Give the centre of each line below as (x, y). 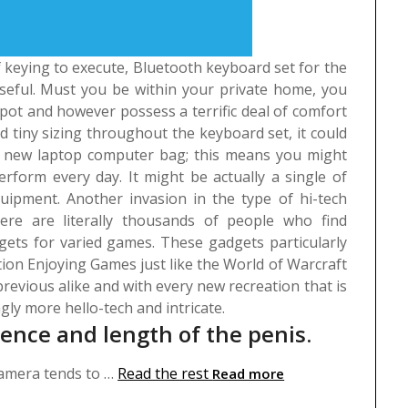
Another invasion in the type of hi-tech (206, 199)
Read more (249, 374)
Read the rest (165, 374)
